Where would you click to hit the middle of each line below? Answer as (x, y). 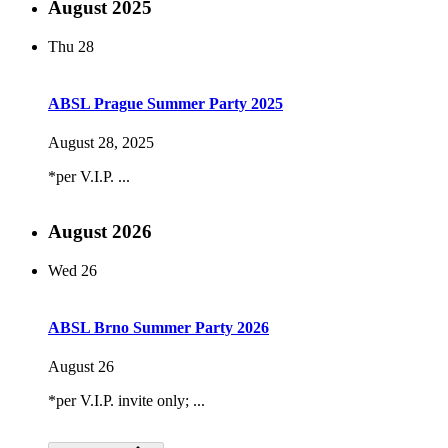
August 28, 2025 (101, 143)
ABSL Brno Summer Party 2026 (158, 328)
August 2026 (100, 232)
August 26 (81, 367)
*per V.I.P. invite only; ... (126, 401)
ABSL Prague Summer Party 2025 (165, 104)
